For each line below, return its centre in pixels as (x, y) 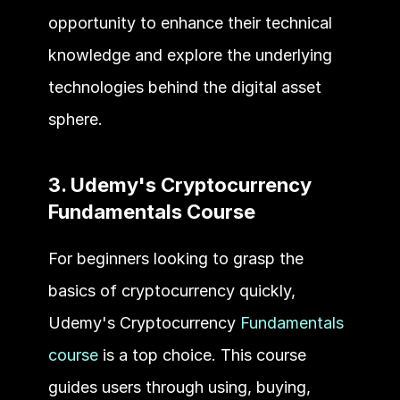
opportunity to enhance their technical (190, 22)
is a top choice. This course (202, 354)
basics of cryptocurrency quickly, (171, 290)
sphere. (75, 119)
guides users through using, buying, (179, 387)
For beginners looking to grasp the (175, 258)
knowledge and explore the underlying (190, 54)
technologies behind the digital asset (184, 87)
